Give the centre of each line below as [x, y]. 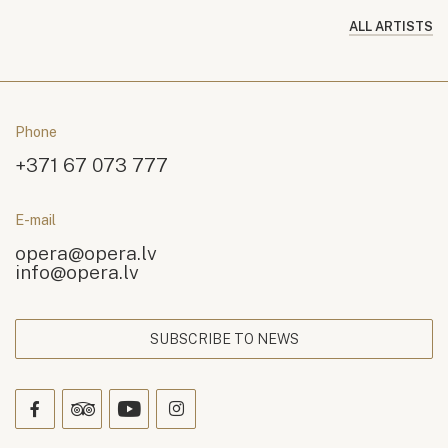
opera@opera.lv [86, 252]
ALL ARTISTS [391, 26]
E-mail [35, 219]
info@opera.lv [77, 271]
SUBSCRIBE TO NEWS [224, 338]
